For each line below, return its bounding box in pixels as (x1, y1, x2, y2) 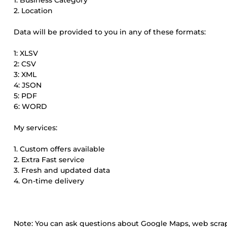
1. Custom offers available (14, 144, 105, 154)
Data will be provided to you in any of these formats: (14, 27, 206, 36)
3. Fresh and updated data (14, 166, 110, 175)
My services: (14, 123, 57, 132)
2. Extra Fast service (14, 155, 85, 164)
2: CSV (14, 59, 36, 68)
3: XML (14, 70, 36, 79)
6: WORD (14, 102, 47, 111)
